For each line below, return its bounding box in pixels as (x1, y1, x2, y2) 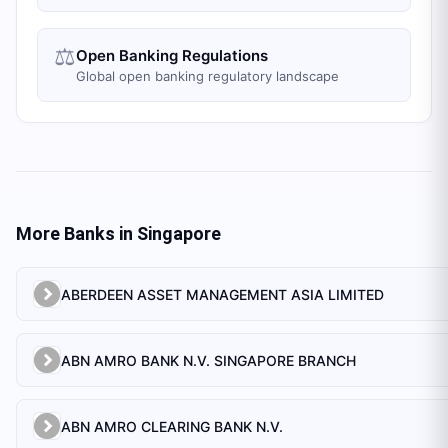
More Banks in (16, 223, 137, 244)
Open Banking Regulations (76, 46, 268, 65)
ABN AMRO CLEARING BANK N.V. (61, 417, 283, 435)
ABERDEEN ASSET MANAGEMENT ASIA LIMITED (61, 285, 384, 303)
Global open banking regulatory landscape (76, 68, 339, 84)
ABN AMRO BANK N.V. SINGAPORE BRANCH (61, 351, 356, 369)
